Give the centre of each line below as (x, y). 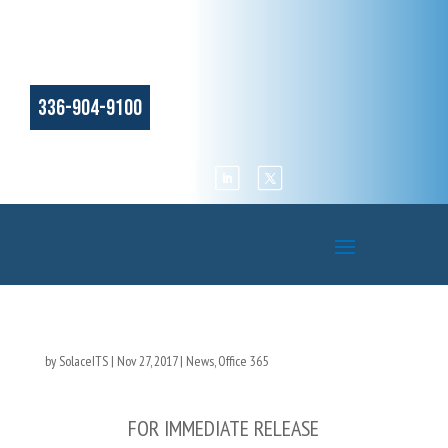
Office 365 (242, 361)
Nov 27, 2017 (146, 361)
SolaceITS (83, 361)
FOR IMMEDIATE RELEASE (224, 428)
